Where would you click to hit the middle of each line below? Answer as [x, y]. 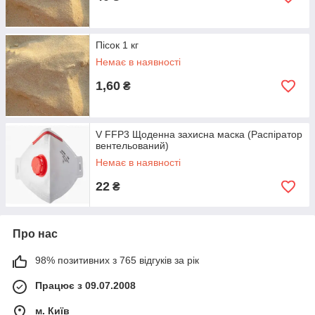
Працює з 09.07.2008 [85, 285]
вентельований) [132, 146]
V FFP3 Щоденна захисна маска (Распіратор [199, 134]
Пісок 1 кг [117, 45]
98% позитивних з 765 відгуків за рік [117, 260]
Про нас [35, 234]
